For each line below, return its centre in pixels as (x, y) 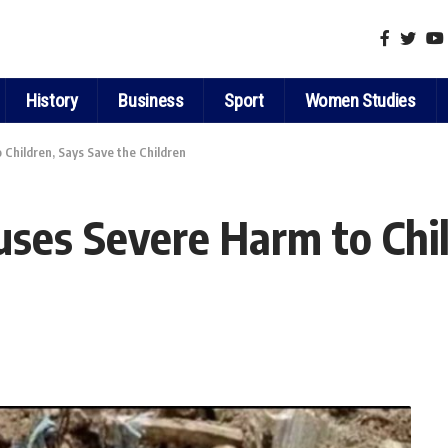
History (52, 100)
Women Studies (360, 100)
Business (151, 100)
